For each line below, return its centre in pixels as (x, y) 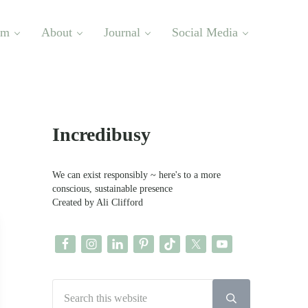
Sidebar (92, 118)
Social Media (205, 32)
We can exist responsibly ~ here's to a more (136, 175)
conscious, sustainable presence (112, 189)
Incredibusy (101, 135)
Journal (122, 32)
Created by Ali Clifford (98, 202)
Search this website (89, 286)
